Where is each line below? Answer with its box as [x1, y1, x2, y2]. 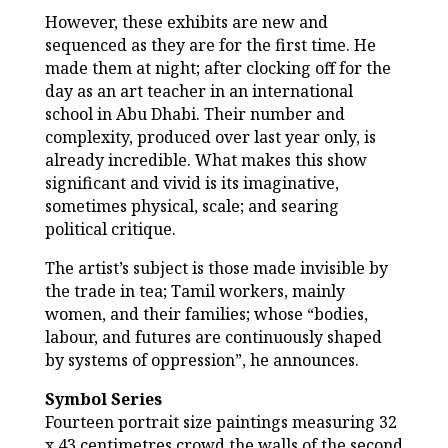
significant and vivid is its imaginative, [44, 172, 339, 195]
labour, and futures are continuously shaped [44, 326, 382, 349]
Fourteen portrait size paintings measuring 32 [44, 411, 397, 434]
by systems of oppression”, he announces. [44, 349, 359, 372]
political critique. [44, 218, 176, 241]
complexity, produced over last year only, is [44, 126, 376, 149]
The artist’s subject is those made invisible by [44, 257, 388, 280]
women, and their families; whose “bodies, [44, 303, 368, 326]
